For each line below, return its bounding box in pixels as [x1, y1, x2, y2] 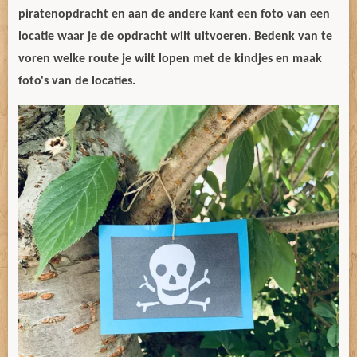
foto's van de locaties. [18, 75, 135, 88]
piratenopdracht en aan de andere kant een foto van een [18, 8, 330, 21]
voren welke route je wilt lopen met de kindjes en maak [18, 53, 322, 65]
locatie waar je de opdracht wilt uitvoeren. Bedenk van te [18, 30, 332, 43]
